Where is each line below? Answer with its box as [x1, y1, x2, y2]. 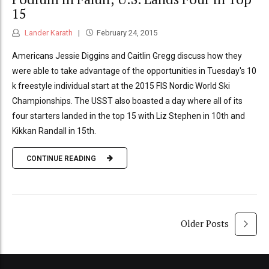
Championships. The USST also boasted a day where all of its [12, 96, 243, 106]
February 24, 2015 [96, 28, 157, 38]
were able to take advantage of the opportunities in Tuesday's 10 [12, 66, 256, 76]
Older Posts [180, 217, 229, 230]
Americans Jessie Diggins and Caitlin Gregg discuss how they [12, 51, 242, 61]
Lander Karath [23, 28, 73, 38]
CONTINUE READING [26, 154, 96, 163]
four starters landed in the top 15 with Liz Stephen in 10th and [12, 111, 245, 121]
